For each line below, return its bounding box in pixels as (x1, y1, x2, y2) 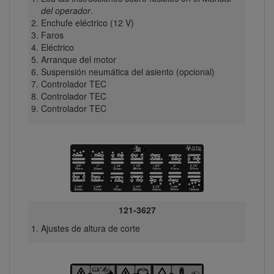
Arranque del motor (40, 53, 116, 66)
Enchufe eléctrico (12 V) (40, 17, 134, 29)
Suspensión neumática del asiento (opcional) (40, 65, 215, 78)
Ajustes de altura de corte (40, 221, 140, 234)
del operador (40, 4, 91, 17)
